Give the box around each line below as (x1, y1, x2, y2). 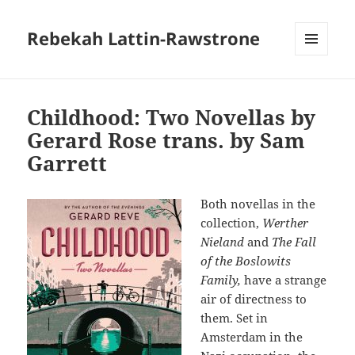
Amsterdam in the (200, 329, 303, 345)
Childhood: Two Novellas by (27, 103, 316, 132)
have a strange (241, 272, 327, 288)
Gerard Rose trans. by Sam (27, 126, 306, 155)
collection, (200, 215, 263, 231)
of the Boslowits (200, 253, 292, 269)
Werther (262, 215, 309, 231)
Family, (200, 272, 242, 288)
